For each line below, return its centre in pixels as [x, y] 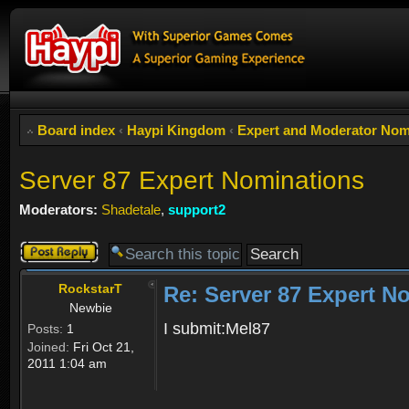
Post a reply [55, 248]
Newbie [91, 308]
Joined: [48, 347]
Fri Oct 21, [102, 347]
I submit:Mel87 [217, 329]
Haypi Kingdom [176, 130]
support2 [197, 209]
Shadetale [131, 209]
